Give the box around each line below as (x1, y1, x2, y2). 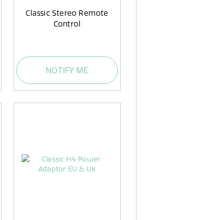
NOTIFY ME (46, 65, 88, 75)
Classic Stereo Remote (26, 8, 109, 18)
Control (53, 19, 81, 29)
